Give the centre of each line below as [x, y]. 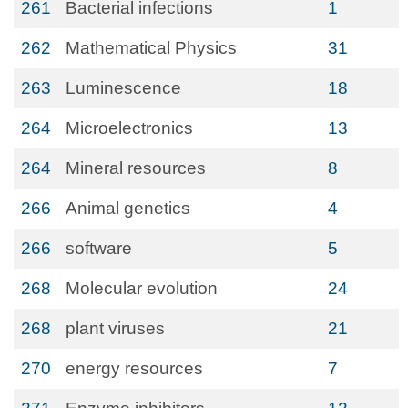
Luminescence [123, 88]
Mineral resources [136, 168]
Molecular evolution [142, 288]
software [99, 248]
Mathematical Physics [151, 48]
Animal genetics [128, 208]
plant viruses [115, 328]
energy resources [134, 368]
